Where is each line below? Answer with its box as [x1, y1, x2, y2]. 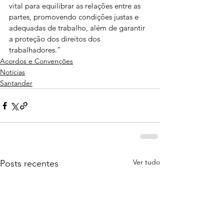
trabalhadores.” [9, 45, 61, 54]
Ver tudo [133, 157, 160, 166]
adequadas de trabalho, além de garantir [9, 23, 147, 32]
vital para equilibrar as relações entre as [9, 1, 142, 10]
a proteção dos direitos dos [9, 34, 102, 43]
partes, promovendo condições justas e [9, 12, 140, 21]
